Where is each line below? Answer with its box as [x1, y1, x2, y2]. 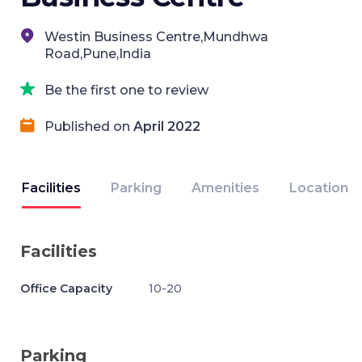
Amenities [192, 180, 259, 196]
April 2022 [133, 119, 200, 134]
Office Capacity [20, 281, 112, 296]
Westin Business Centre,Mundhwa [44, 29, 268, 44]
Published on [44, 119, 133, 134]
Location [289, 180, 348, 196]
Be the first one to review [44, 82, 208, 98]
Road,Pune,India [44, 46, 151, 61]
